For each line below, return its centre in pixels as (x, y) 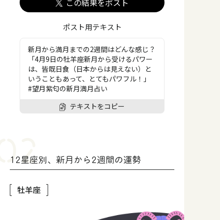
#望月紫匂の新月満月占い (68, 89)
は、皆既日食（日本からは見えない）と (90, 69)
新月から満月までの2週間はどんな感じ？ (92, 49)
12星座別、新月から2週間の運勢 (75, 160)
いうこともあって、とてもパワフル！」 (89, 79)
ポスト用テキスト (92, 27)
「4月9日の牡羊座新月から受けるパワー (90, 59)
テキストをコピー (97, 106)
